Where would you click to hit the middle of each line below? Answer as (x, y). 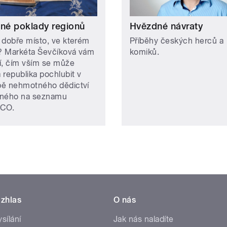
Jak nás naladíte (144, 219)
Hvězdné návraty (166, 26)
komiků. (145, 52)
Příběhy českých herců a (177, 41)
